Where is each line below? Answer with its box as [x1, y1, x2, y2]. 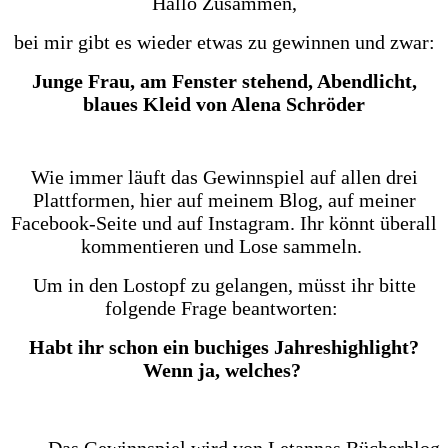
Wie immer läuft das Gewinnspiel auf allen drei [30, 165, 418, 188]
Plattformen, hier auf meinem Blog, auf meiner [32, 188, 416, 211]
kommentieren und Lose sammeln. [81, 234, 367, 257]
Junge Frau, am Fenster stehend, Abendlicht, [31, 69, 417, 92]
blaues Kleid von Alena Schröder [83, 92, 365, 115]
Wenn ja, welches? [142, 358, 306, 381]
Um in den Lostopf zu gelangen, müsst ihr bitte [32, 273, 416, 296]
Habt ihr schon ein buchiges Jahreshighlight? [29, 335, 419, 358]
